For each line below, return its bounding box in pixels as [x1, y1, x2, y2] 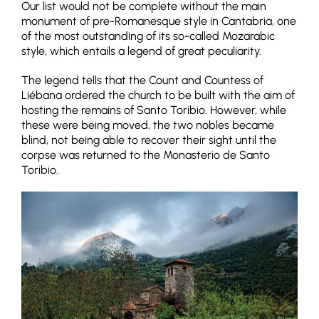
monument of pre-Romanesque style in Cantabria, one [21, 14, 296, 28]
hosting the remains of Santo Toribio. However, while [21, 103, 286, 117]
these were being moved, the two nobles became [21, 118, 274, 132]
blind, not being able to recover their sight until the [21, 133, 276, 147]
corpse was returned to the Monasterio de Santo [21, 148, 270, 162]
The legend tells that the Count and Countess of [21, 73, 263, 88]
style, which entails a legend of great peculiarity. [21, 44, 261, 58]
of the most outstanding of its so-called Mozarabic [21, 29, 275, 43]
